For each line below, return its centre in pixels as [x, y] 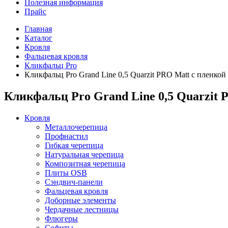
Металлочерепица [76, 127]
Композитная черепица [85, 163]
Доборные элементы [80, 200]
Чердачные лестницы [82, 209]
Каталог [38, 38]
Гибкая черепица [74, 145]
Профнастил [66, 136]
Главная [38, 29]
